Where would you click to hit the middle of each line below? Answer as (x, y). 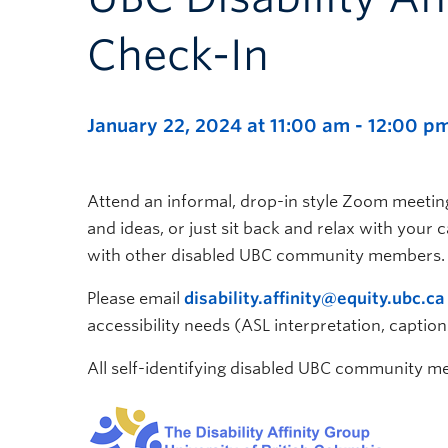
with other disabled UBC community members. (266, 255)
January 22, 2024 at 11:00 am (218, 125)
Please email (135, 298)
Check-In (178, 55)
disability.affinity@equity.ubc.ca (314, 298)
